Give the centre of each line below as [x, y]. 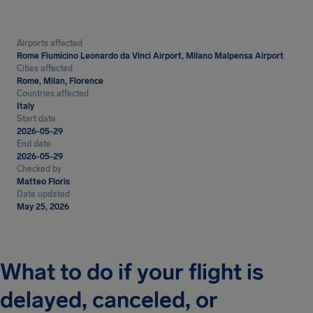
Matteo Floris [43, 182]
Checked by [39, 169]
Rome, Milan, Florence [60, 81]
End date [34, 144]
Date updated [43, 194]
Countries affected [53, 94]
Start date [36, 119]
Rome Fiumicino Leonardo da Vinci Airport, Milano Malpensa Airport [150, 56]
